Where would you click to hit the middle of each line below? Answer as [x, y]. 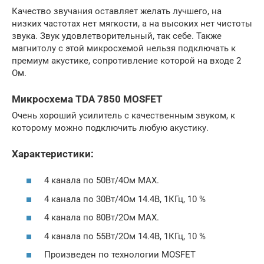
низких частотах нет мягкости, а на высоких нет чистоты [132, 23]
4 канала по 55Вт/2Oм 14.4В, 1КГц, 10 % [125, 236]
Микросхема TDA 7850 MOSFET [87, 99]
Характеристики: [53, 154]
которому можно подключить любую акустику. [110, 128]
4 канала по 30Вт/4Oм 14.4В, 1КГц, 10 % [125, 199]
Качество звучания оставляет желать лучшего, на [117, 11]
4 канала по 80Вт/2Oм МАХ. [102, 218]
